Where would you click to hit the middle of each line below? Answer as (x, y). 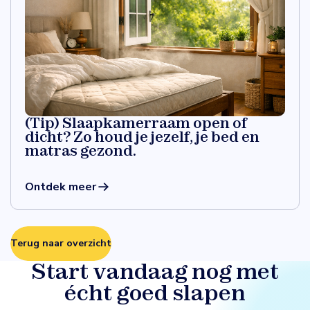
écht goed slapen (155, 292)
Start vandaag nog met (155, 271)
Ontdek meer (61, 186)
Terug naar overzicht (61, 244)
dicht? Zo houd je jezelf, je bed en (142, 136)
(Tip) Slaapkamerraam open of (136, 122)
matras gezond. (81, 150)
